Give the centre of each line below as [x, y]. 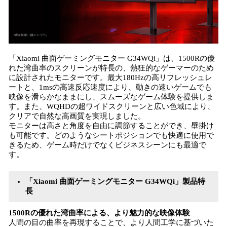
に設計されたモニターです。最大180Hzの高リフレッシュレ [110, 78]
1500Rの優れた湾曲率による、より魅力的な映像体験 [99, 213]
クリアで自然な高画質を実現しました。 [77, 116]
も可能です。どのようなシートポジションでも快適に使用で [111, 135]
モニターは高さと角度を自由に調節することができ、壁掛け [111, 126]
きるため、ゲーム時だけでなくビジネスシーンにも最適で [107, 145]
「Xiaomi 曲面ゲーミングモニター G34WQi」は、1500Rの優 [112, 58]
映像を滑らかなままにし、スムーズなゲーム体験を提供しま [111, 97]
